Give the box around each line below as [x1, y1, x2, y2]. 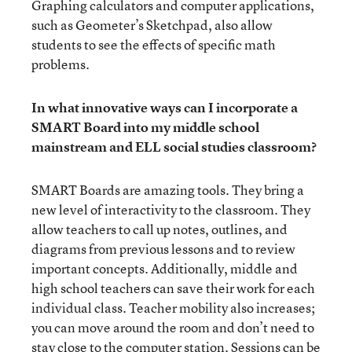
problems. [31, 55, 90, 73]
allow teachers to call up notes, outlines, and [31, 220, 288, 238]
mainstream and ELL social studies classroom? [31, 137, 317, 156]
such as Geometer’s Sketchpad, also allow [31, 16, 273, 34]
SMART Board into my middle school [31, 118, 259, 136]
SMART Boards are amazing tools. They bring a [31, 181, 304, 199]
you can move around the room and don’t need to [31, 318, 314, 336]
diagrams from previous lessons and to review [31, 240, 295, 258]
